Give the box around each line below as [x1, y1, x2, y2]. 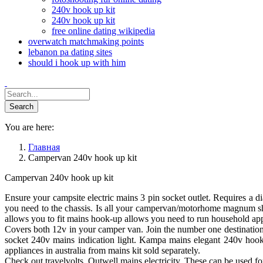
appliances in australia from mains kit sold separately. [5, 245, 200, 255]
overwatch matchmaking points [28, 36, 144, 46]
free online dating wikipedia [52, 26, 155, 36]
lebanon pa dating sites [28, 47, 112, 57]
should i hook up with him [28, 58, 126, 68]
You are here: [5, 122, 54, 132]
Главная [28, 142, 60, 152]
